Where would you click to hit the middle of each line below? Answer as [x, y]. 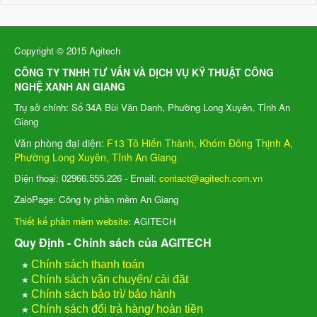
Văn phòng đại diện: [60, 143]
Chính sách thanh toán [88, 264]
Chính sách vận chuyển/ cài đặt [110, 279]
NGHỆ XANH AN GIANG [70, 86]
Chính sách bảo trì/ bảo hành [103, 294]
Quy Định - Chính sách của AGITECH [113, 242]
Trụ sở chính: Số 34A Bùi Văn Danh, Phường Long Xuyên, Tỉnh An [152, 107]
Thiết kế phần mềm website [71, 221]
